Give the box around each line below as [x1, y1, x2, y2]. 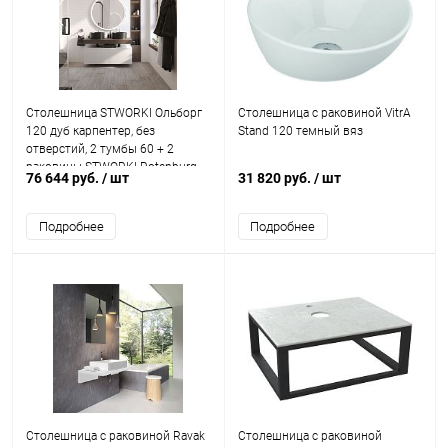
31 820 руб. [237, 170, 314, 186]
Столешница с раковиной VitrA [237, 106, 411, 120]
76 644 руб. [26, 170, 102, 186]
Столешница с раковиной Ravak [26, 429, 205, 443]
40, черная [26, 178, 84, 192]
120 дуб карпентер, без [26, 124, 155, 138]
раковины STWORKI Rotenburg [26, 160, 197, 174]
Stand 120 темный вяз [237, 124, 363, 138]
